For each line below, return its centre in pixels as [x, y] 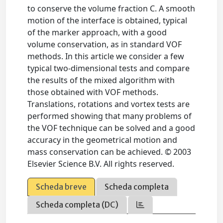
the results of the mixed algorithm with [101, 80]
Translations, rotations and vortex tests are [109, 104]
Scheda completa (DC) [77, 205]
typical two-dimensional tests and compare [109, 68]
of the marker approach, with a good [97, 32]
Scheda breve [61, 187]
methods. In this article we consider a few [106, 56]
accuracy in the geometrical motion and [103, 140]
